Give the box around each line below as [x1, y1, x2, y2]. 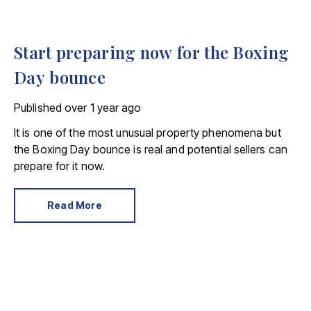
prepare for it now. [14, 159, 106, 173]
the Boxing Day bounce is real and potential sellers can [14, 142, 288, 156]
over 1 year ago [65, 101, 142, 115]
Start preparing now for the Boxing [14, 41, 289, 63]
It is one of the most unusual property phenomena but [14, 126, 281, 140]
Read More [47, 199, 102, 211]
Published [14, 101, 62, 115]
